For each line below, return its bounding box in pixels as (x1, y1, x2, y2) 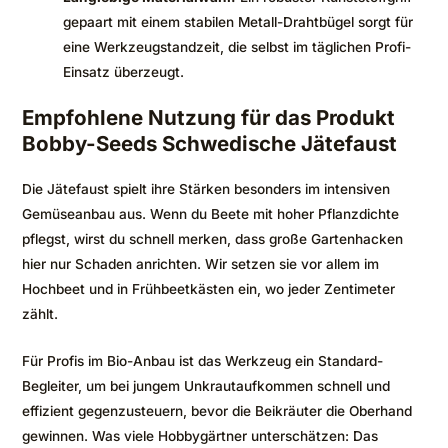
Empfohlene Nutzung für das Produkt (22, 105, 395, 131)
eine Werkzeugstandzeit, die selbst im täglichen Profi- (63, 38, 412, 55)
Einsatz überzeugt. (63, 63, 185, 80)
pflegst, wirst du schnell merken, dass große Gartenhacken (22, 231, 403, 248)
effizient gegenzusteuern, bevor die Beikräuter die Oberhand (22, 403, 412, 420)
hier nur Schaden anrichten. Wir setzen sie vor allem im (22, 256, 379, 273)
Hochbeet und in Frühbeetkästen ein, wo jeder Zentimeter (22, 281, 395, 298)
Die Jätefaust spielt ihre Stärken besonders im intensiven (22, 181, 390, 198)
